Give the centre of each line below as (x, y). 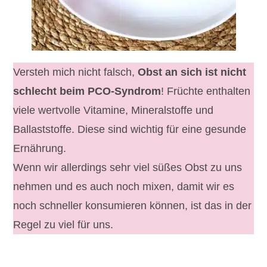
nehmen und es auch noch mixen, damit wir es (124, 187)
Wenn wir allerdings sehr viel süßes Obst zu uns (128, 168)
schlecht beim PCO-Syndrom (87, 91)
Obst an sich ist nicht (192, 72)
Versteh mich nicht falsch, (76, 72)
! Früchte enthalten (206, 91)
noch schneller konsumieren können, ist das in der (133, 206)
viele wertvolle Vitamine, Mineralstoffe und (114, 111)
